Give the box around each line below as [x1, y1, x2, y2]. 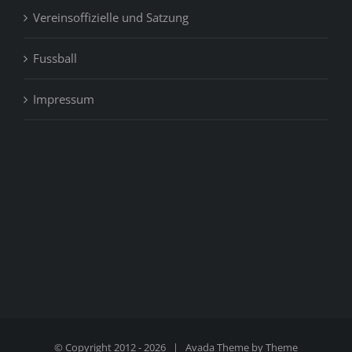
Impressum [33, 91, 94, 108]
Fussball [33, 50, 77, 67]
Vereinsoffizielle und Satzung [33, 9, 189, 26]
